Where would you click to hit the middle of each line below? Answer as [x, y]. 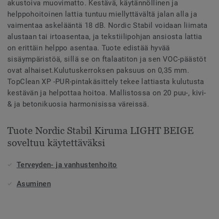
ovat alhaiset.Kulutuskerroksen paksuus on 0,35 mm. [99, 70]
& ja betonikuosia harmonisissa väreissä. [78, 104]
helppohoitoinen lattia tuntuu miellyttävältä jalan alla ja [102, 14]
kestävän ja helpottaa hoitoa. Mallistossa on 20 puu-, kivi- [107, 93]
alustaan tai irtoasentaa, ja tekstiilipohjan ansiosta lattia [105, 36]
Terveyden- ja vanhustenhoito [67, 164]
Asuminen [34, 184]
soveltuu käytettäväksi [56, 142]
